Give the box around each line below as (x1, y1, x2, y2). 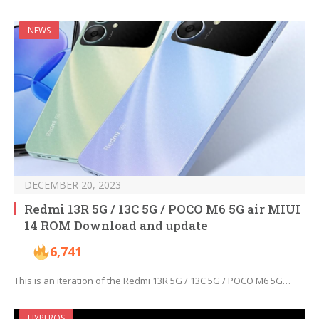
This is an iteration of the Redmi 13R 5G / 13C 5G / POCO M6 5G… (14, 274, 291, 288)
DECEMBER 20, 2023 (24, 178, 121, 192)
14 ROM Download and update (24, 217, 208, 234)
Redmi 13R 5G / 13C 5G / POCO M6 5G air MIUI (24, 201, 300, 218)
